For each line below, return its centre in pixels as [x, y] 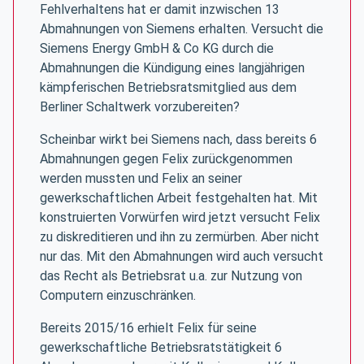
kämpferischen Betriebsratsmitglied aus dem [168, 87]
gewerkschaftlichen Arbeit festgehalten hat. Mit [179, 198]
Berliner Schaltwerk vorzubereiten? [140, 107]
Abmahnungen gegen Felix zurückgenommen [166, 159]
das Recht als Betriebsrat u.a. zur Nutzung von [171, 276]
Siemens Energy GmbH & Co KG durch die [157, 48]
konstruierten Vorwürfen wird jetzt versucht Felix [180, 217]
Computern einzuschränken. [118, 295]
